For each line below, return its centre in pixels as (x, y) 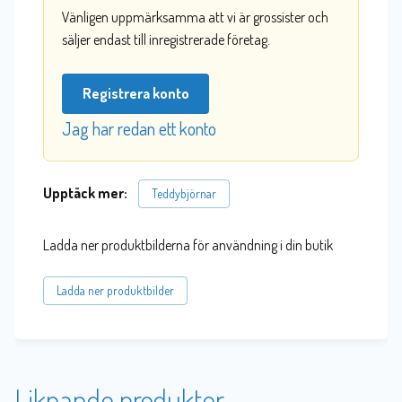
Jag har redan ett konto (139, 129)
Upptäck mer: (89, 193)
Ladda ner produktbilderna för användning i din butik (188, 245)
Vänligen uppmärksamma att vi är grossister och (195, 17)
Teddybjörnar (184, 194)
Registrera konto (135, 94)
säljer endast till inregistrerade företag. (166, 40)
